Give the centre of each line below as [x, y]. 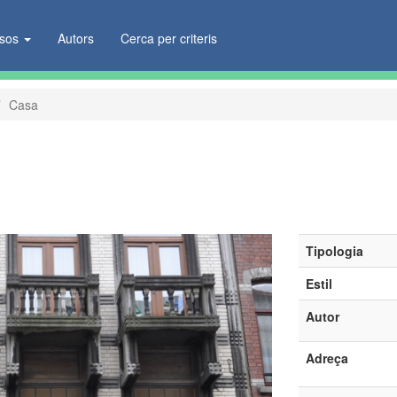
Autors [76, 38]
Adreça [327, 358]
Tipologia [334, 251]
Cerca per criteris [169, 38]
